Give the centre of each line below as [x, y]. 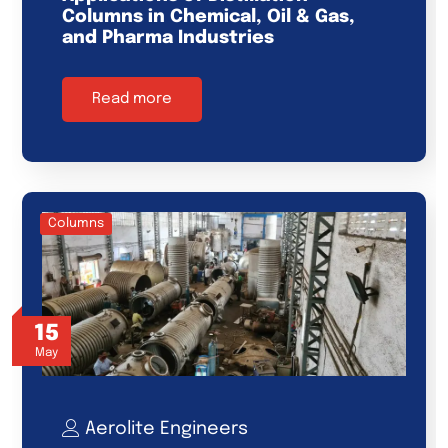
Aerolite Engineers [166, 429]
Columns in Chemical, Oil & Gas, [208, 17]
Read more [132, 99]
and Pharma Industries [168, 38]
